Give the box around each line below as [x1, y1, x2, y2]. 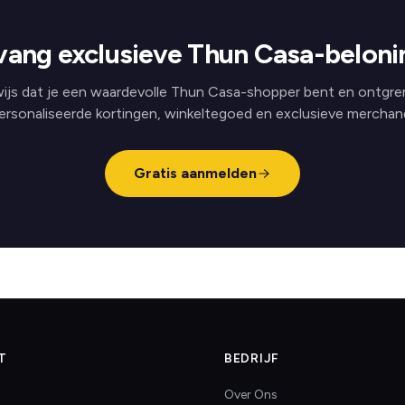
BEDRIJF [224, 351, 279, 366]
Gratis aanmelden [134, 165, 257, 182]
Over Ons [224, 387, 278, 402]
